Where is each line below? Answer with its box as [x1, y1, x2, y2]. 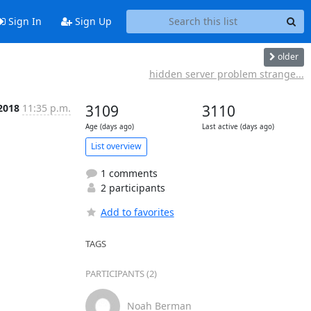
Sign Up [72, 15, 112, 28]
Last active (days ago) [201, 121, 274, 131]
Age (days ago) [85, 121, 134, 131]
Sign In [5, 15, 42, 28]
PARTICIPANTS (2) [85, 267, 157, 280]
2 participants [97, 180, 165, 194]
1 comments [97, 166, 158, 180]
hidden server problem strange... [149, 67, 304, 81]
